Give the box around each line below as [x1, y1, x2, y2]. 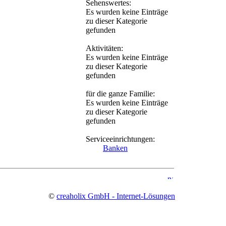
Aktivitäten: [86, 44, 123, 52]
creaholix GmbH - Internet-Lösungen [56, 192, 175, 200]
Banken [103, 144, 128, 152]
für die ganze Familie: [86, 89, 155, 98]
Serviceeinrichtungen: [86, 135, 155, 143]
